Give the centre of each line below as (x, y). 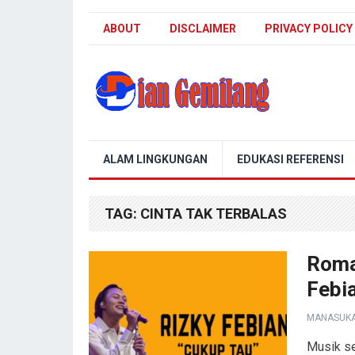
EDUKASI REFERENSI (290, 159)
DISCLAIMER (203, 29)
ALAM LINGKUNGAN (155, 159)
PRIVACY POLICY (309, 29)
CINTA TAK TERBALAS (214, 214)
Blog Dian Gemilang (142, 145)
